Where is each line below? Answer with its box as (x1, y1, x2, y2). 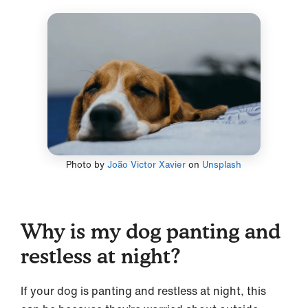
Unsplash (202, 157, 242, 171)
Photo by (66, 157, 108, 171)
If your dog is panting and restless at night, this (21, 282, 266, 299)
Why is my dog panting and (21, 218, 280, 243)
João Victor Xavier (107, 157, 186, 171)
